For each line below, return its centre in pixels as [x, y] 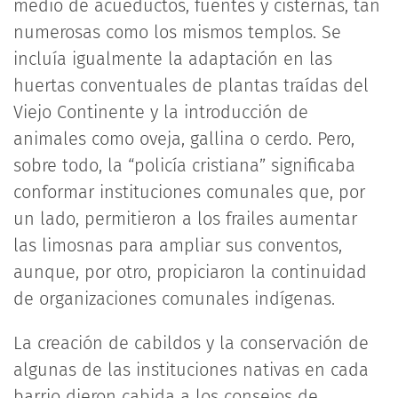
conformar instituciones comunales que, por [189, 192]
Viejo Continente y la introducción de [161, 112]
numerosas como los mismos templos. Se [177, 32]
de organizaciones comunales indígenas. [174, 298]
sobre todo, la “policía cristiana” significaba [184, 165]
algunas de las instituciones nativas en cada [191, 370]
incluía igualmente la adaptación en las [173, 59]
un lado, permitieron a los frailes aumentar [185, 219]
